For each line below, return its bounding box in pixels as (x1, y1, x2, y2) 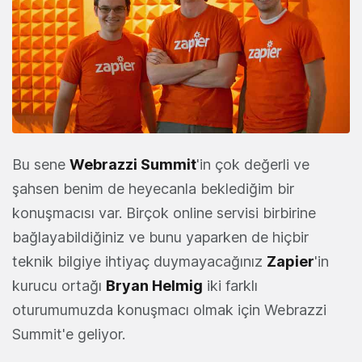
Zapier (267, 252, 314, 270)
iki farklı (203, 276, 258, 294)
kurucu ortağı (12, 276, 106, 294)
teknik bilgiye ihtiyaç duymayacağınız (12, 252, 267, 270)
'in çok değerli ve (196, 155, 309, 173)
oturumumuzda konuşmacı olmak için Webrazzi (12, 301, 326, 318)
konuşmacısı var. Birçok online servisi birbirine (12, 204, 316, 221)
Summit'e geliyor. (12, 325, 125, 343)
